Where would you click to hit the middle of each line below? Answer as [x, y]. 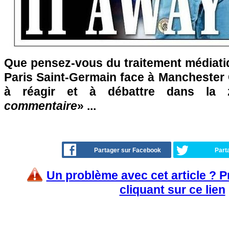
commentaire [41, 106]
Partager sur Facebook [128, 150]
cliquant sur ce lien [172, 190]
